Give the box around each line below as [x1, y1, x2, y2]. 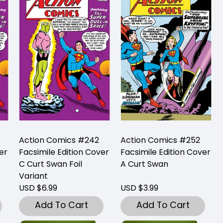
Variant [19, 170, 48, 182]
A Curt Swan [120, 158, 168, 170]
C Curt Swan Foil [19, 158, 82, 170]
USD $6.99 [19, 182, 57, 194]
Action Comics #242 [19, 134, 99, 146]
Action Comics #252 [120, 134, 200, 146]
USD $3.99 [120, 182, 158, 194]
